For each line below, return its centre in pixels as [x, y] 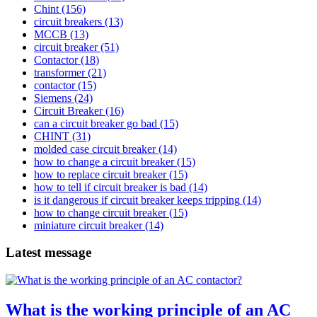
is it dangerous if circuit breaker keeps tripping [137, 200]
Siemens [53, 98]
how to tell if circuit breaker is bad [110, 187]
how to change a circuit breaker [104, 161]
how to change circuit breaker [100, 212]
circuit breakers [68, 21]
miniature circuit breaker [88, 225]
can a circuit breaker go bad [96, 123]
